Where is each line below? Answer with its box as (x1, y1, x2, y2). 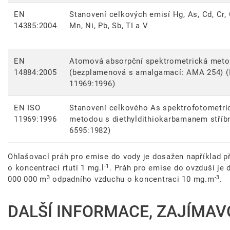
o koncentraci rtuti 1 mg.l (8, 163, 104, 173)
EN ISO (14, 103, 41, 113)
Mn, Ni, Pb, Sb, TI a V (69, 21, 148, 31)
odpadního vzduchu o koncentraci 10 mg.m (50, 175, 215, 184)
